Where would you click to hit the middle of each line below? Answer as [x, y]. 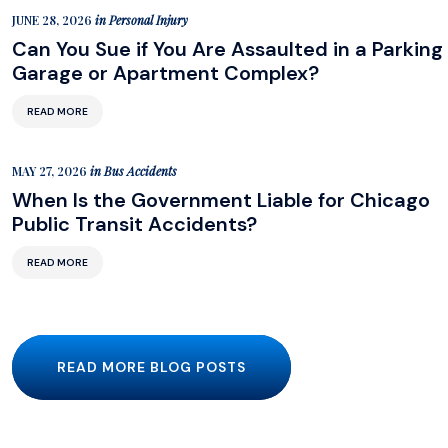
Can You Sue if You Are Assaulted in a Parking [227, 49]
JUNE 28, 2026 [53, 20]
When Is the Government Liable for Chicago [221, 200]
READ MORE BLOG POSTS [151, 367]
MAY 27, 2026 [51, 171]
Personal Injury [148, 20]
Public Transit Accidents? [134, 224]
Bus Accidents [140, 171]
